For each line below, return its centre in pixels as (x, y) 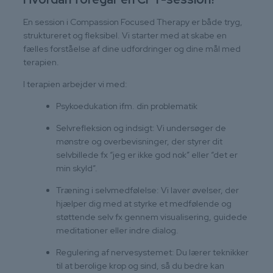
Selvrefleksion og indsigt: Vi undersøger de (141, 128)
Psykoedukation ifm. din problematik (127, 106)
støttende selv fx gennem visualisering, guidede (152, 217)
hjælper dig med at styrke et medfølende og (144, 203)
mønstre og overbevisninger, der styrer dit (139, 141)
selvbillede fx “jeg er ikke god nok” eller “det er (147, 154)
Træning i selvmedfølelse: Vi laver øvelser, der (147, 190)
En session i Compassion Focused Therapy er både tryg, (133, 22)
